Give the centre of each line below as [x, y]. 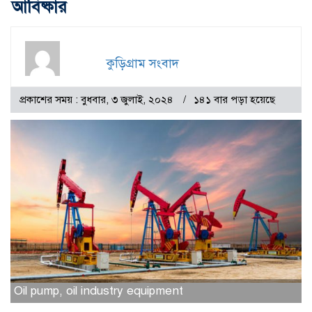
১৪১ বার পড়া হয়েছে [234, 99]
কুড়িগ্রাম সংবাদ [142, 63]
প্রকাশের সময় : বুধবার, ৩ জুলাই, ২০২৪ [98, 99]
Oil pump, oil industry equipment [99, 291]
